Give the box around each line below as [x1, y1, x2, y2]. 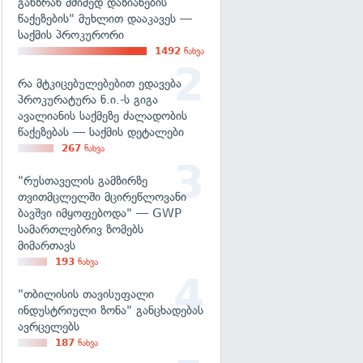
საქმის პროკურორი [18, 28, 124, 42]
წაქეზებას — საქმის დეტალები [18, 125, 184, 139]
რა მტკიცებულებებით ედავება [18, 76, 181, 91]
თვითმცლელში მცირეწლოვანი [18, 190, 186, 204]
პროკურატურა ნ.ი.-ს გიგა [18, 92, 158, 107]
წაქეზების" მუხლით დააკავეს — [18, 11, 192, 26]
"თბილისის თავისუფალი [18, 287, 154, 301]
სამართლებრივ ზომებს [18, 222, 143, 237]
